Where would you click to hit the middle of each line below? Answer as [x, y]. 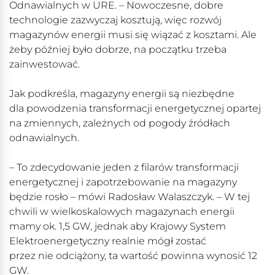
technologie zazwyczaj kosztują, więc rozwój [115, 20]
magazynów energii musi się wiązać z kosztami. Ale [133, 35]
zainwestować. [45, 64]
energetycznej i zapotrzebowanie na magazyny [123, 182]
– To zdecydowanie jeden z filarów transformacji [124, 168]
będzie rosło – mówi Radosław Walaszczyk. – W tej [130, 197]
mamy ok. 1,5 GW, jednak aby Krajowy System [118, 227]
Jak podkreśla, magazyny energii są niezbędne [122, 94]
